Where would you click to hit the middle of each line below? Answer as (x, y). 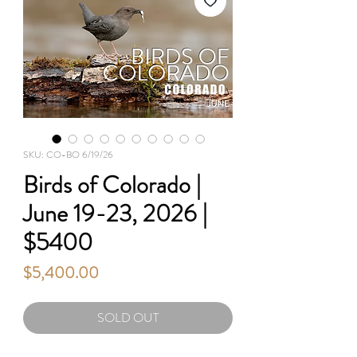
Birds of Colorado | (112, 184)
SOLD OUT (128, 317)
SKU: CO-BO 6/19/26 (68, 154)
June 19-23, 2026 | (115, 213)
